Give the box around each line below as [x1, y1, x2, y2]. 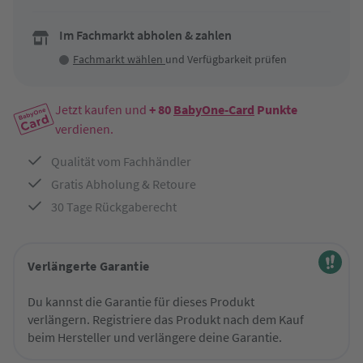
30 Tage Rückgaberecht [51, 199, 177, 215]
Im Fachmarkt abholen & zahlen [59, 27, 232, 43]
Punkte [254, 101, 297, 117]
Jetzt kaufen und [55, 101, 149, 117]
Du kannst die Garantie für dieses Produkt [28, 293, 254, 310]
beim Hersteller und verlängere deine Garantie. [28, 329, 282, 345]
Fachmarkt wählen [73, 52, 165, 66]
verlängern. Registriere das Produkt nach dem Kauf [28, 311, 304, 327]
